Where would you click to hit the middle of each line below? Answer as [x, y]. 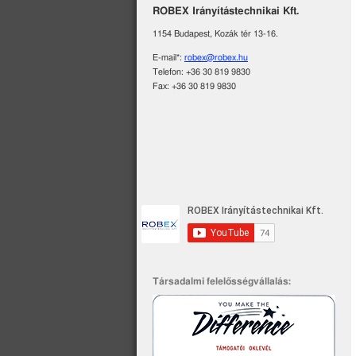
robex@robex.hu [216, 58]
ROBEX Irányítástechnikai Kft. [226, 12]
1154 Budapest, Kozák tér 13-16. [215, 34]
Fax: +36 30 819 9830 [194, 86]
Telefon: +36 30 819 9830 [201, 72]
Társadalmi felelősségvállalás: [222, 281]
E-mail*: [168, 58]
